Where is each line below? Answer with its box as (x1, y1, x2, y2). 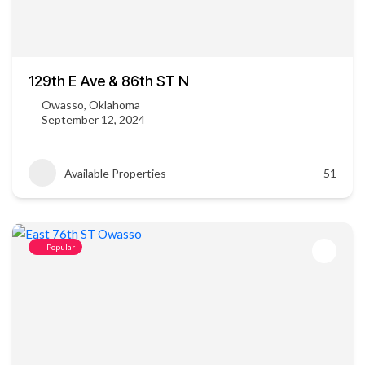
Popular (46, 242, 75, 252)
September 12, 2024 (42, 112, 145, 126)
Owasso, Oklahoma (42, 98, 140, 112)
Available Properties (64, 165, 166, 180)
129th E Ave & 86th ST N (29, 73, 189, 90)
